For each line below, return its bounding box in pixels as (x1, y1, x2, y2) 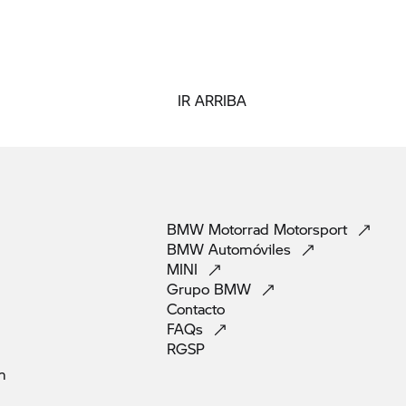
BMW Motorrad (167, 218, 274, 239)
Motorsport (274, 218, 352, 239)
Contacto (167, 298, 229, 319)
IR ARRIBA (178, 90, 246, 111)
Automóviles (208, 238, 295, 259)
